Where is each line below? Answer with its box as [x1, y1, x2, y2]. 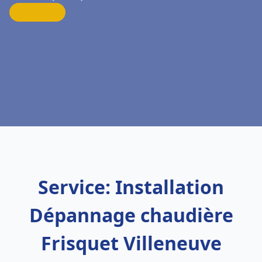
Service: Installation [38, 174, 224, 199]
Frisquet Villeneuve [40, 230, 222, 256]
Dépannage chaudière [29, 202, 233, 227]
